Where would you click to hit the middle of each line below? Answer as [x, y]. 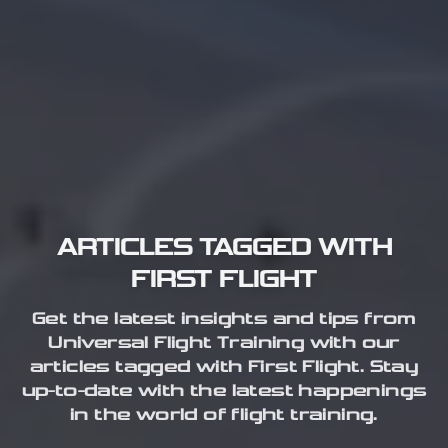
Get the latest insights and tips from [224, 320]
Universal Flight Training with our [224, 344]
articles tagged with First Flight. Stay [224, 368]
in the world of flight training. [224, 416]
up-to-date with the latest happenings [224, 392]
